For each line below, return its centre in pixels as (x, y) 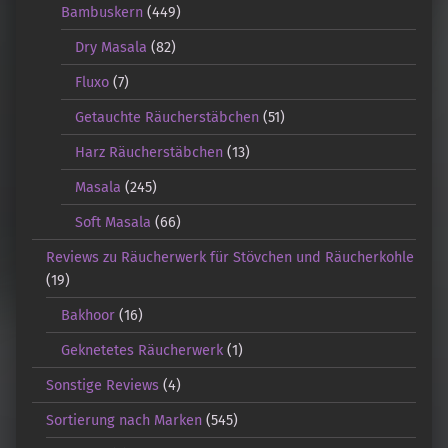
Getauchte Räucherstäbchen (167, 116)
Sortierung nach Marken (124, 419)
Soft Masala (113, 221)
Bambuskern (101, 11)
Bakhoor (87, 314)
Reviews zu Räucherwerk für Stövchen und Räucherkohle (230, 256)
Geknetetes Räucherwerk (141, 349)
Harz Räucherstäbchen (149, 151)
